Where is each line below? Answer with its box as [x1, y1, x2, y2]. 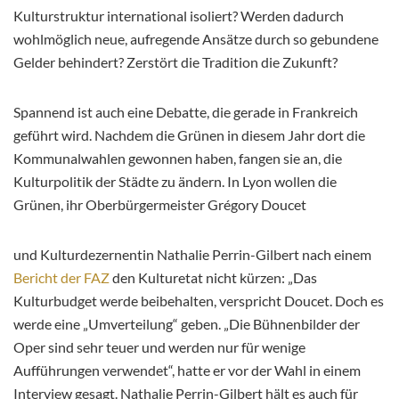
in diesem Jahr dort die [227, 126, 365, 143]
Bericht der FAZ [13, 268, 110, 286]
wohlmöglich [13, 29, 92, 47]
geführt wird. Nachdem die [13, 126, 177, 143]
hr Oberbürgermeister [69, 195, 208, 213]
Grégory [208, 195, 258, 213]
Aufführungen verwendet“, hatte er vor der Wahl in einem [13, 361, 361, 379]
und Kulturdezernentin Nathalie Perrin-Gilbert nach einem [13, 245, 371, 263]
